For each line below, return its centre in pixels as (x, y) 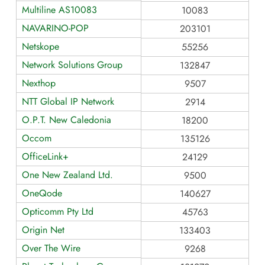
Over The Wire (51, 248)
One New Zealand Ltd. (67, 174)
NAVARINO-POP (55, 28)
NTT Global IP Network (68, 101)
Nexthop (39, 83)
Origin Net (43, 230)
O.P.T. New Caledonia (67, 119)
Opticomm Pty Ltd (58, 211)
